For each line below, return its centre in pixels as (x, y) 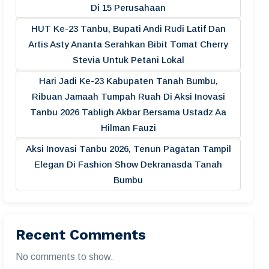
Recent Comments (81, 235)
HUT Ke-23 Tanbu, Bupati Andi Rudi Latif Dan (128, 29)
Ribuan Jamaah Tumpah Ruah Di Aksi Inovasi (128, 96)
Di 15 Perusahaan (128, 8)
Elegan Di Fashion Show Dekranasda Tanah (128, 164)
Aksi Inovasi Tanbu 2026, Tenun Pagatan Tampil (128, 149)
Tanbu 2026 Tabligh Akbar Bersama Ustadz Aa (128, 112)
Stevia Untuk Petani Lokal (128, 60)
